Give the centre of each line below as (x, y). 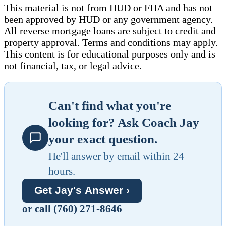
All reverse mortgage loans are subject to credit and (110, 31)
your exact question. (103, 139)
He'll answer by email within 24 (116, 156)
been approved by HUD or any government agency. (108, 19)
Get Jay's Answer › (82, 190)
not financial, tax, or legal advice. (73, 65)
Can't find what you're (110, 105)
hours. (62, 171)
